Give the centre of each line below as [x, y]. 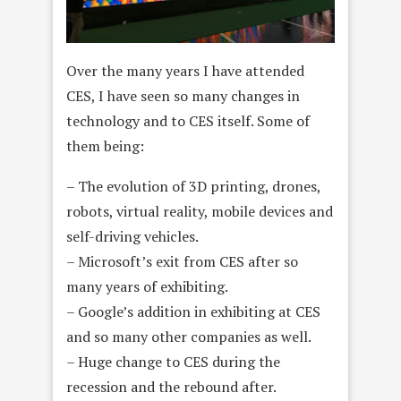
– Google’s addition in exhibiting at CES [193, 312]
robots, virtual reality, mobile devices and [200, 212]
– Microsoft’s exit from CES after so [182, 262]
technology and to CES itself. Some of [188, 121]
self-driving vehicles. [132, 237]
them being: [105, 146]
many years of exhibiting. [147, 287]
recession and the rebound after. [171, 387]
